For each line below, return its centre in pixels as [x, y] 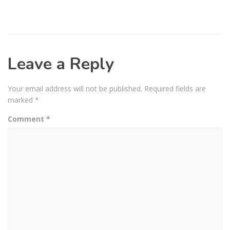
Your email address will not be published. [75, 88]
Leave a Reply [61, 64]
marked [21, 100]
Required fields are [175, 88]
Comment [27, 119]
